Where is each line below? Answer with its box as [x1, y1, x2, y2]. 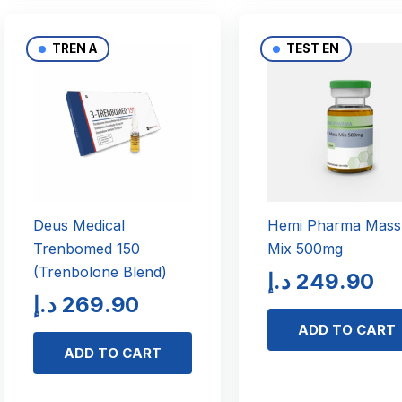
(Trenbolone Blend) [32, 262, 167, 281]
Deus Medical [32, 215, 125, 234]
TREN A [48, 40, 97, 56]
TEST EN [284, 40, 340, 56]
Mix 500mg [267, 239, 344, 258]
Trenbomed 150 [32, 239, 140, 258]
